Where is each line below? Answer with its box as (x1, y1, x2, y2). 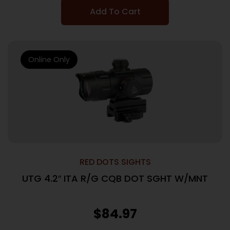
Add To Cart (89, 6, 141, 17)
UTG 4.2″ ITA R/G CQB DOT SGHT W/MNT (22, 172, 208, 185)
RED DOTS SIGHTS (79, 156, 151, 168)
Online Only (28, 54, 70, 65)
